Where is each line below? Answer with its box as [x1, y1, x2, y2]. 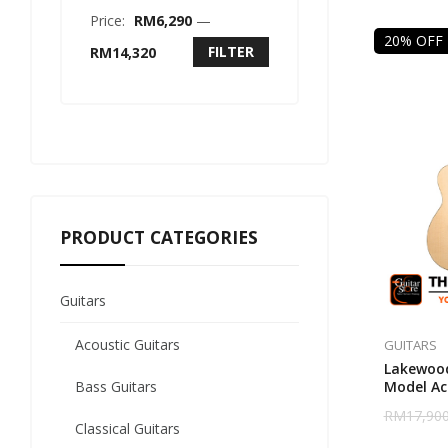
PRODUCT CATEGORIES [60, 225, 258, 249]
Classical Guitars [75, 419, 180, 438]
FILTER [207, 42, 254, 61]
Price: [90, 11, 129, 30]
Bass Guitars [75, 377, 157, 396]
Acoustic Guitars [75, 335, 180, 354]
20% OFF [383, 31, 443, 50]
